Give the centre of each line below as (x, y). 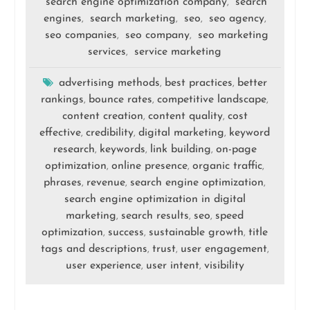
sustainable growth (197, 232)
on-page (236, 149)
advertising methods (109, 83)
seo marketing (233, 35)
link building (180, 149)
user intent (172, 265)
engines (62, 18)
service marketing (178, 52)
